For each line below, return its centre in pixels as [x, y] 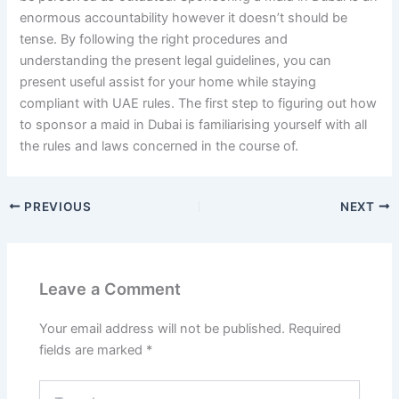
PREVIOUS [56, 206]
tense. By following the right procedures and [154, 39]
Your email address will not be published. [163, 329]
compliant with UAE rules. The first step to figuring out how [199, 103]
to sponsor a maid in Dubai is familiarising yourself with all [194, 124]
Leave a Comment [110, 289]
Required [315, 329]
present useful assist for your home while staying [168, 81]
